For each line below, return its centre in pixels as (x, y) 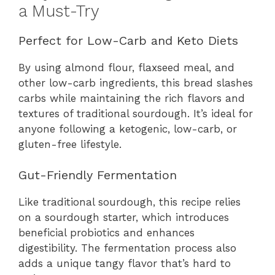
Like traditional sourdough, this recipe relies (130, 202)
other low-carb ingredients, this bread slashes (136, 83)
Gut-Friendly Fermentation (98, 175)
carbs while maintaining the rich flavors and (132, 98)
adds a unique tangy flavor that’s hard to (125, 264)
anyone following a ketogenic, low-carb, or (128, 129)
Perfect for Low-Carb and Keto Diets (128, 40)
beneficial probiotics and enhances (107, 233)
